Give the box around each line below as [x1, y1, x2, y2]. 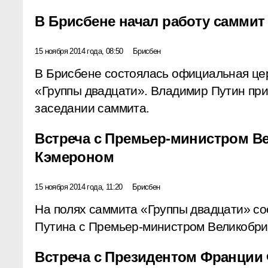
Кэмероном [35, 148, 114, 165]
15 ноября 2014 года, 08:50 [35, 46, 123, 56]
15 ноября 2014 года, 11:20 [35, 182, 123, 191]
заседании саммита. [35, 100, 150, 115]
